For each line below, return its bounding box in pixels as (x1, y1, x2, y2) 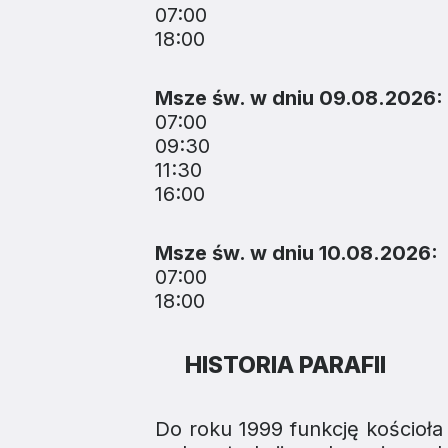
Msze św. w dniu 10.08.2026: (155, 240, 438, 265)
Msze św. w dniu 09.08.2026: (155, 85, 443, 110)
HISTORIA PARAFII (185, 350, 386, 379)
